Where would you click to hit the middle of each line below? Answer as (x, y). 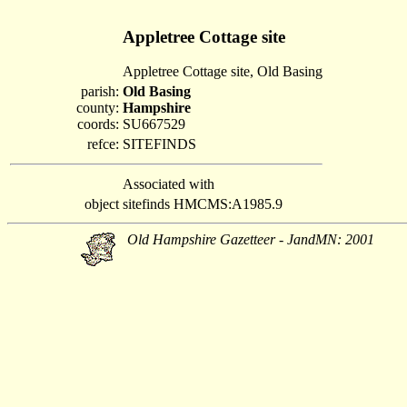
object (102, 204)
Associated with (169, 184)
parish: (100, 91)
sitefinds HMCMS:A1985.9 (203, 204)
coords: (98, 124)
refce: (103, 144)
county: (98, 108)
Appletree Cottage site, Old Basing (223, 72)
